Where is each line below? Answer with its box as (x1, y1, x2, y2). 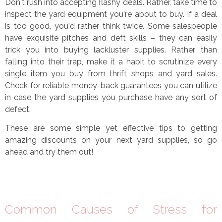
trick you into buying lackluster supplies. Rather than (5, 45, 217, 55)
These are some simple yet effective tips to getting (5, 123, 217, 133)
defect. (5, 104, 31, 114)
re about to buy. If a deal (125, 9, 218, 19)
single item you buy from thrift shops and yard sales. (5, 68, 217, 78)
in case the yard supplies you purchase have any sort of (5, 92, 217, 102)
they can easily (159, 33, 218, 43)
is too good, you (5, 21, 68, 31)
